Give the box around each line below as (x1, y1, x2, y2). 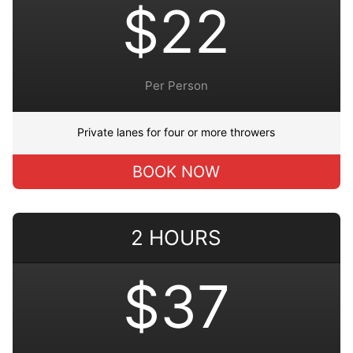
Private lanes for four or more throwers (77, 124, 276, 139)
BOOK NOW (132, 162, 221, 181)
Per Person (144, 77, 208, 93)
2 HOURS (131, 225, 222, 250)
